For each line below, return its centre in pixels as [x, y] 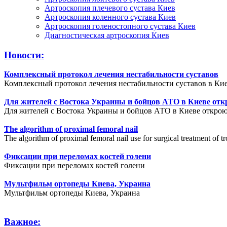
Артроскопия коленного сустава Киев [110, 17]
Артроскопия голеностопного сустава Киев [120, 26]
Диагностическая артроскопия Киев [107, 35]
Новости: [24, 55]
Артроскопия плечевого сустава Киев [110, 8]
